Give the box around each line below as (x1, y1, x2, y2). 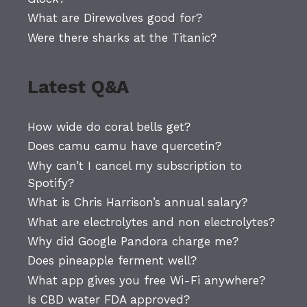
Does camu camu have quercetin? (27, 139, 221, 153)
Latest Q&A (27, 76, 129, 99)
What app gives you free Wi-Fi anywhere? (27, 273, 265, 287)
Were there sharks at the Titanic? (27, 30, 217, 45)
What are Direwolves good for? (27, 11, 202, 25)
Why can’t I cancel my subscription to (27, 158, 242, 173)
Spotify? (27, 175, 74, 190)
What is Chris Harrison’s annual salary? (27, 195, 247, 210)
